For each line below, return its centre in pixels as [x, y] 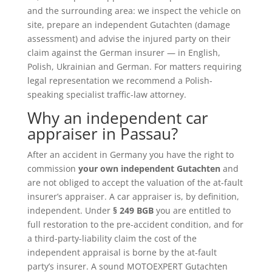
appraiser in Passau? [102, 133]
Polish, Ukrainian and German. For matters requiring [134, 66]
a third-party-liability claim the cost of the [112, 238]
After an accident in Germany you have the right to [130, 154]
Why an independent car [117, 117]
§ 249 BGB [133, 210]
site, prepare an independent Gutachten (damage [128, 24]
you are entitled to [192, 210]
